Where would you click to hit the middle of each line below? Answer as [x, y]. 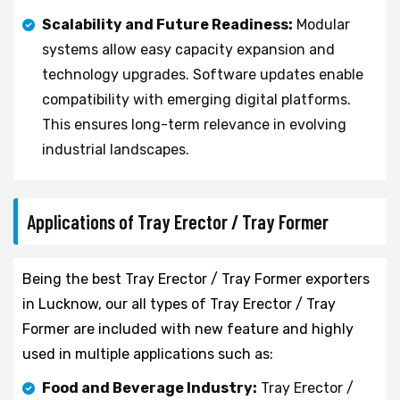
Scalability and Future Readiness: [167, 24]
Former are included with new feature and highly [188, 329]
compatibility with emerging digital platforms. [196, 99]
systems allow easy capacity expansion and [188, 49]
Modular [321, 24]
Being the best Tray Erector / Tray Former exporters [196, 279]
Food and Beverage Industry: [150, 387]
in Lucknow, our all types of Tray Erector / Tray [179, 304]
